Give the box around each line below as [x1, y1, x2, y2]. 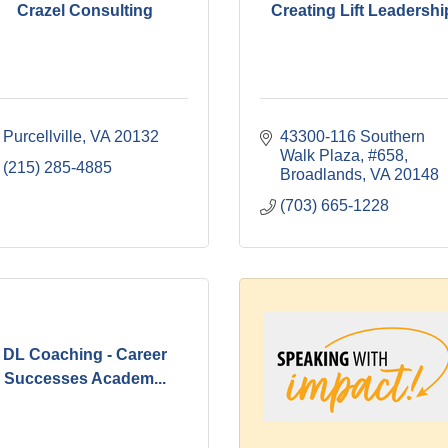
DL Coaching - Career [3, 345, 168, 363]
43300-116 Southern [280, 128, 425, 145]
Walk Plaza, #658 [280, 147, 404, 164]
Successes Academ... [4, 369, 167, 387]
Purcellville [2, 128, 82, 145]
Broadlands [280, 166, 362, 183]
